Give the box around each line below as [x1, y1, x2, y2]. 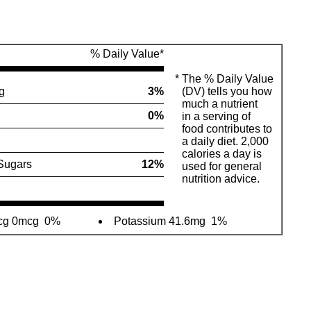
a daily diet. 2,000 [181, 135, 269, 147]
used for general [181, 160, 262, 172]
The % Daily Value [181, 73, 274, 85]
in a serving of [181, 110, 251, 122]
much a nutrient [181, 98, 258, 110]
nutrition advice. [181, 173, 260, 185]
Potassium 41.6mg [113, 215, 205, 227]
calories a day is [181, 148, 262, 160]
